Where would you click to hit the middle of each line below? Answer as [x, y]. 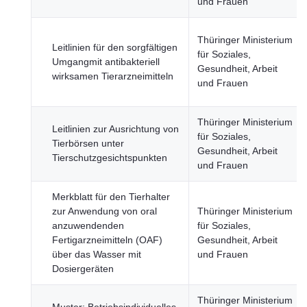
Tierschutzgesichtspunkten [110, 158]
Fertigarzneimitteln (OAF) [107, 240]
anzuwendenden [88, 225]
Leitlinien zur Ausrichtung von [115, 129]
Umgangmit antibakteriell [106, 62]
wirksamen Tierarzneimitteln [113, 76]
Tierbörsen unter [88, 143]
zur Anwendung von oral [105, 211]
